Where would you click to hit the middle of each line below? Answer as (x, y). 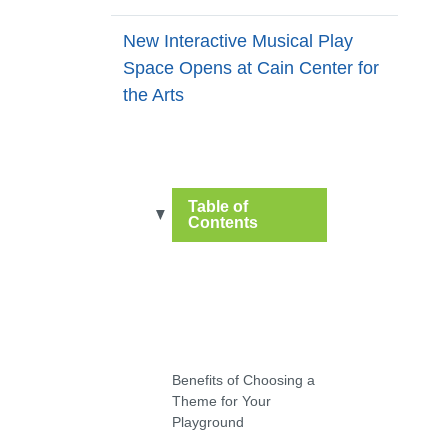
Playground (207, 421)
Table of (218, 206)
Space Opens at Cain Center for (250, 68)
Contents (223, 222)
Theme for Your (221, 400)
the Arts (153, 95)
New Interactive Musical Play (237, 41)
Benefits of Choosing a (243, 379)
